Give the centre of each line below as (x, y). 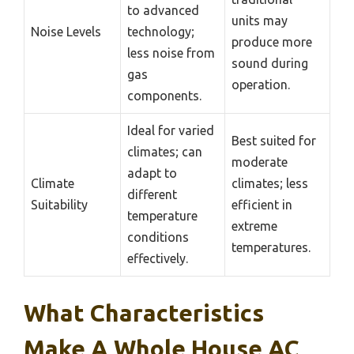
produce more (272, 42)
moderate (260, 162)
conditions (158, 237)
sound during (270, 64)
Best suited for (274, 141)
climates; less (270, 184)
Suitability (59, 205)
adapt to (152, 173)
